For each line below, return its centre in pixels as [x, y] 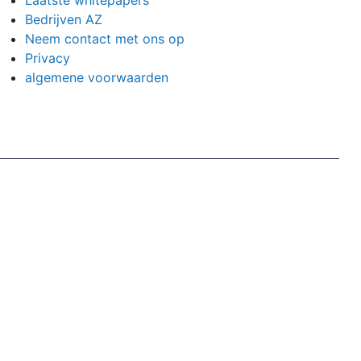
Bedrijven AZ [63, 20]
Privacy [47, 58]
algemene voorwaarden [96, 78]
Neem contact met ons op [104, 39]
